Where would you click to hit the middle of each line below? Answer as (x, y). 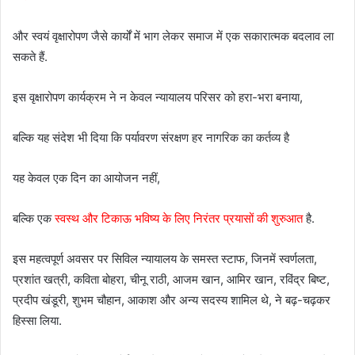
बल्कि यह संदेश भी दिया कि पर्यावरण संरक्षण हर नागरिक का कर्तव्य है (151, 137)
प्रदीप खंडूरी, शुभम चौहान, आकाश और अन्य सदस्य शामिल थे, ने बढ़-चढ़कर (172, 300)
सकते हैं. (30, 56)
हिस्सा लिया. (37, 320)
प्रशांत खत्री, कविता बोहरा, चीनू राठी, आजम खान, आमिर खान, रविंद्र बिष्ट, (171, 279)
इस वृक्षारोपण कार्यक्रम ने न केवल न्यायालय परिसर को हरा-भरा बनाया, (158, 97)
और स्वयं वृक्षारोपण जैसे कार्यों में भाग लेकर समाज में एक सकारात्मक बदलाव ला (173, 36)
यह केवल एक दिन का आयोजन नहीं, (86, 177)
